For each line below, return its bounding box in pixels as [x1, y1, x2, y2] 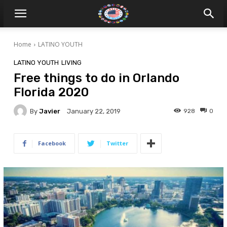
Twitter [106, 139, 128, 147]
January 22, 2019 [66, 107, 121, 116]
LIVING [61, 59, 82, 66]
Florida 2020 [13, 85, 89, 99]
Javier [39, 107, 60, 115]
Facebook [37, 139, 66, 147]
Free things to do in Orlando [13, 71, 179, 85]
